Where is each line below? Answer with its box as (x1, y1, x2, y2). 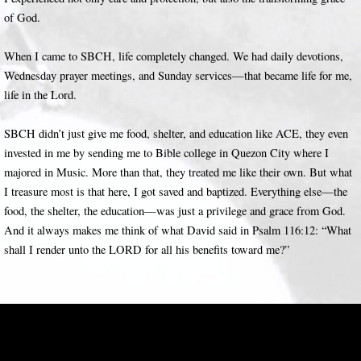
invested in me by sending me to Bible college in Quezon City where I (4, 145, 329, 160)
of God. (4, 10, 40, 25)
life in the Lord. (4, 87, 77, 102)
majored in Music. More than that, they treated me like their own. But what (4, 164, 352, 180)
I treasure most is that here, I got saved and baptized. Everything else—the (4, 184, 347, 199)
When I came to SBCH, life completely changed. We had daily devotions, (4, 48, 343, 64)
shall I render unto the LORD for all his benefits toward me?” (4, 242, 289, 257)
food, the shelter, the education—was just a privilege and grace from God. (4, 203, 346, 218)
